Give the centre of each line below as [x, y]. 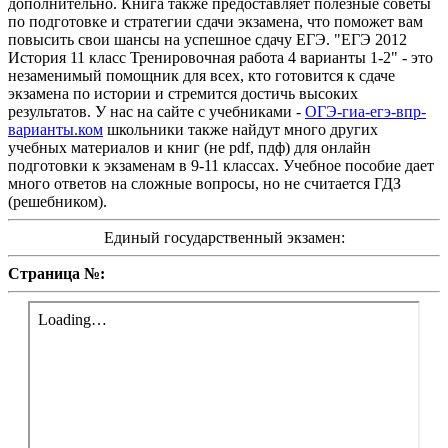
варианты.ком [55, 129]
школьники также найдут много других [240, 129]
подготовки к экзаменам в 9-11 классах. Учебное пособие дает [221, 165]
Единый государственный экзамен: [224, 237]
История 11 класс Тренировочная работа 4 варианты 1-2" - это [220, 57]
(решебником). [57, 201]
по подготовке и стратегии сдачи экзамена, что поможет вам [215, 21]
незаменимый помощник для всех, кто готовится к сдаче [201, 75]
